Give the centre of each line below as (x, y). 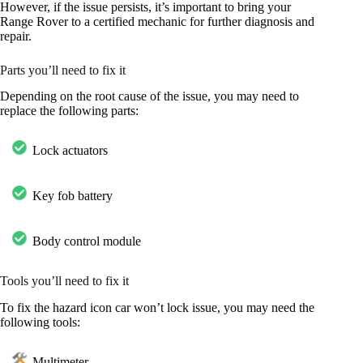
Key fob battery (73, 196)
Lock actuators (70, 151)
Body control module (87, 241)
